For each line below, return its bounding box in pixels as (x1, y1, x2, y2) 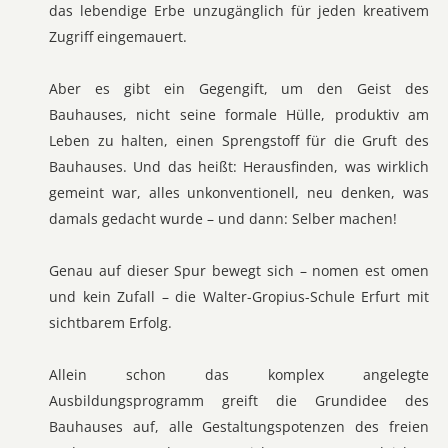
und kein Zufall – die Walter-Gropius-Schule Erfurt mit (49, 287, 429, 306)
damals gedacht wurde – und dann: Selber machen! (49, 209, 397, 228)
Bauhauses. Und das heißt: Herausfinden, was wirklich (49, 157, 429, 176)
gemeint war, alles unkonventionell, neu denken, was (49, 183, 429, 202)
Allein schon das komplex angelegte (49, 365, 429, 384)
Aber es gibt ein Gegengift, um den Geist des (49, 79, 429, 98)
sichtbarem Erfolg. (49, 313, 172, 332)
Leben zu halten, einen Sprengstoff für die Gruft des (49, 131, 429, 150)
